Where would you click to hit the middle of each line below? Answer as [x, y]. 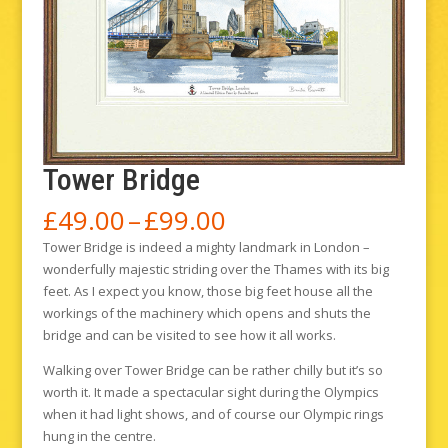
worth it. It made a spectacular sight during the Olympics [210, 392]
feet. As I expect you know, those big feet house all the [207, 291]
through [273, 285]
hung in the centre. [99, 436]
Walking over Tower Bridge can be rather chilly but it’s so [212, 370]
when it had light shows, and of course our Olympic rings [213, 414]
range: [262, 241]
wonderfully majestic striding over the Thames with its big [215, 269]
